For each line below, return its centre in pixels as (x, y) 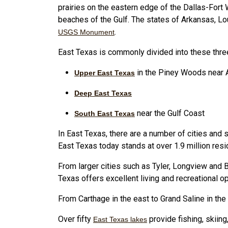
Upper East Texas (105, 73)
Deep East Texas (103, 93)
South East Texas (105, 113)
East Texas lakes (120, 219)
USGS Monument (86, 32)
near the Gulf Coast (170, 113)
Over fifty (76, 219)
